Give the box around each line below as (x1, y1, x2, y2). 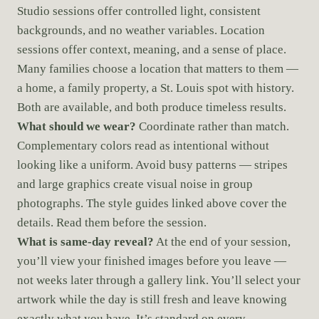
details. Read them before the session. (17, 216, 206, 230)
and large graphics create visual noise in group (17, 177, 253, 192)
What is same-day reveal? (17, 235, 154, 249)
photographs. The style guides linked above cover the (17, 197, 287, 211)
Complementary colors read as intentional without (17, 139, 269, 153)
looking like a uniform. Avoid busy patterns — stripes (17, 158, 288, 172)
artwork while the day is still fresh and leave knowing (17, 293, 287, 307)
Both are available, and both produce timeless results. (17, 100, 286, 115)
